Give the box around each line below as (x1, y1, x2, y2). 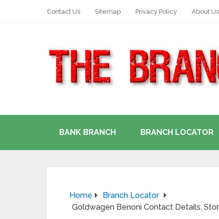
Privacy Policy (135, 8, 177, 15)
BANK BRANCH (59, 128, 116, 137)
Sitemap (95, 8, 121, 15)
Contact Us (47, 8, 80, 15)
